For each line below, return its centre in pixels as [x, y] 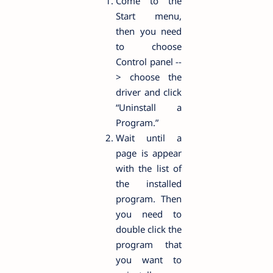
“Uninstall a [149, 108]
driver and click [149, 92]
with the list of [149, 168]
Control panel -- [149, 62]
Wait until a [149, 138]
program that [149, 245]
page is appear [149, 153]
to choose [149, 47]
